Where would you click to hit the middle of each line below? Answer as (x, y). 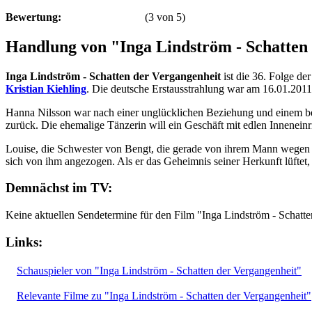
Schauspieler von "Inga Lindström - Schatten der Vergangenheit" (159, 270)
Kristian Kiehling (46, 88)
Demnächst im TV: (59, 188)
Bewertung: (33, 17)
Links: (24, 242)
